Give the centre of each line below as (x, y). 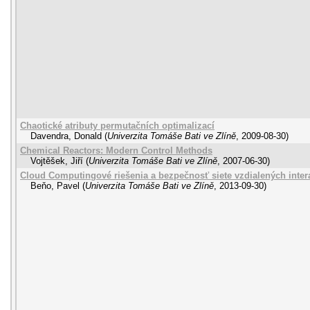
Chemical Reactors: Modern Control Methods (116, 151)
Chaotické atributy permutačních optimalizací (117, 126)
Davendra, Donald (66, 136)
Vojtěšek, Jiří (57, 161)
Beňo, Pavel (55, 186)
